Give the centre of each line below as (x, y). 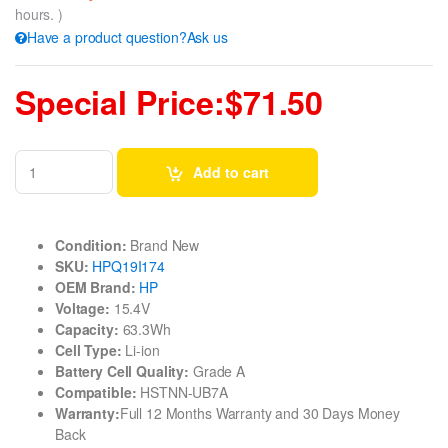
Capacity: (87, 328)
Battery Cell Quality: (122, 370)
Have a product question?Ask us (127, 37)
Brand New (163, 244)
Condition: (91, 244)
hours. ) (39, 14)
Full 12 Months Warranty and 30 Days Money (260, 412)
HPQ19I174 (129, 265)
